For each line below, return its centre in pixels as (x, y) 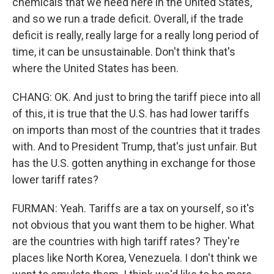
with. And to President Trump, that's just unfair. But (135, 146)
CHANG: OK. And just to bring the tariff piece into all (136, 97)
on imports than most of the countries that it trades (136, 130)
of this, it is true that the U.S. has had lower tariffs (131, 113)
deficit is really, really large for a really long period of (136, 35)
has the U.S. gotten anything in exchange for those (134, 163)
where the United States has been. (95, 68)
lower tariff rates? (55, 180)
